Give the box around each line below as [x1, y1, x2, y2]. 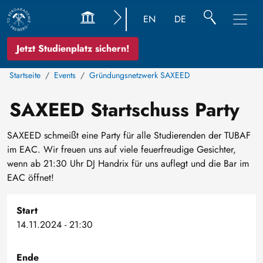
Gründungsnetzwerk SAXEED [89, 69, 190, 81]
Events [54, 69, 76, 81]
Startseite [9, 69, 41, 81]
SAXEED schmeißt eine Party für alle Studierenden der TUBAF [7, 129, 251, 142]
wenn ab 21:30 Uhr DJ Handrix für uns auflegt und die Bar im [7, 157, 249, 170]
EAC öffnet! [7, 171, 57, 184]
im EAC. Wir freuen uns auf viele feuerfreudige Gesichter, [7, 143, 236, 156]
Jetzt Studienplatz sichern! [16, 42, 129, 55]
